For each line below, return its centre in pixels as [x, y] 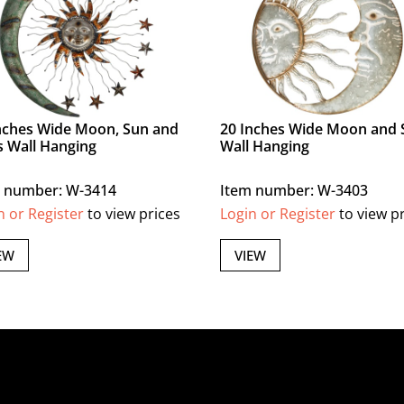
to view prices [133, 214]
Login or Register [278, 214]
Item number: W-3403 [294, 191]
